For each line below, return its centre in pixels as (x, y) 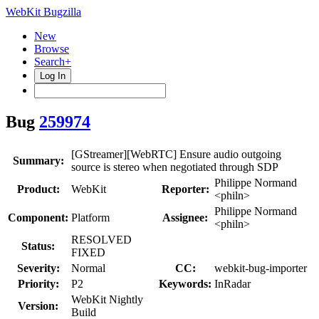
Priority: (38, 283)
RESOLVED (101, 239)
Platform (90, 217)
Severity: (38, 268)
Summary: (38, 160)
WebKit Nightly (107, 299)
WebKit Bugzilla (43, 12)
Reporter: (185, 189)
